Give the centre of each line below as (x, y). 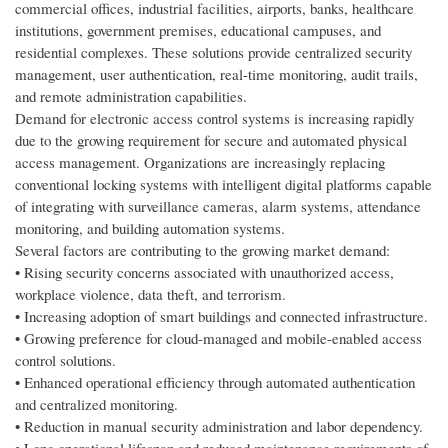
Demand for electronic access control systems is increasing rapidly (214, 118)
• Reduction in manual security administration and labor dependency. (219, 426)
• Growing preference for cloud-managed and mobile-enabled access (218, 338)
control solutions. (65, 360)
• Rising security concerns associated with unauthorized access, (204, 272)
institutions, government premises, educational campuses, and (198, 30)
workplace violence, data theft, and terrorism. (150, 294)
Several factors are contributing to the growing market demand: (202, 250)
